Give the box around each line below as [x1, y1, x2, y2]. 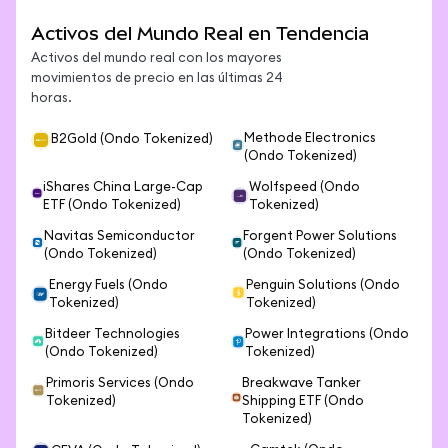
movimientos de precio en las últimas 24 [31, 72, 283, 85]
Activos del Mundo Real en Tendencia [31, 23, 369, 44]
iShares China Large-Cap [42, 181, 203, 194]
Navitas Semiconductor [44, 230, 195, 243]
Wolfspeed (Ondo [248, 181, 360, 194]
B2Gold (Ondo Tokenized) [51, 133, 213, 146]
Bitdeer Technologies [44, 328, 180, 341]
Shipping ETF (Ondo [241, 395, 364, 408]
